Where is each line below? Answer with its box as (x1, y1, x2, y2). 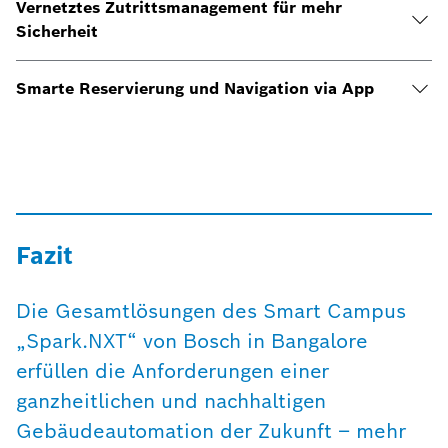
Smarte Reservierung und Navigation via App (16, 78, 374, 99)
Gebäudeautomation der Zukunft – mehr (16, 418, 406, 444)
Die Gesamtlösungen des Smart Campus (16, 298, 406, 324)
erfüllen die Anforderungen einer (16, 358, 329, 384)
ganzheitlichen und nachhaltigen (16, 388, 326, 414)
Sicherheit (16, 21, 98, 42)
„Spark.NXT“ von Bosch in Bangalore (16, 328, 368, 354)
